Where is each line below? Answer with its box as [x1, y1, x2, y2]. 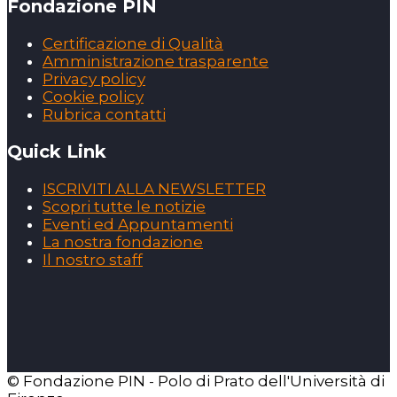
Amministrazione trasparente [43, 52, 269, 71]
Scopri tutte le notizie [43, 198, 206, 216]
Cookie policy [43, 88, 144, 106]
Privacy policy [43, 70, 145, 89]
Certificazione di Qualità [43, 35, 223, 53]
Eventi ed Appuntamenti [43, 215, 233, 234]
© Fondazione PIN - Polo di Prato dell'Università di [7, 372, 385, 391]
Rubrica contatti [43, 105, 166, 124]
